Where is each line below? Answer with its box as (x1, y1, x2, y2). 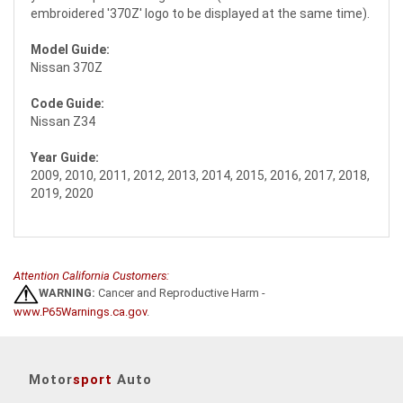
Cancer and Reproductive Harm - (95, 286, 265, 300)
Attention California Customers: (13, 268, 169, 282)
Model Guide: (31, 41, 110, 57)
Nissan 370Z (31, 59, 103, 75)
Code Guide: (31, 95, 104, 111)
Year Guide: (31, 149, 99, 165)
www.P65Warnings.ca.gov (13, 304, 147, 318)
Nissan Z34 (31, 113, 95, 129)
